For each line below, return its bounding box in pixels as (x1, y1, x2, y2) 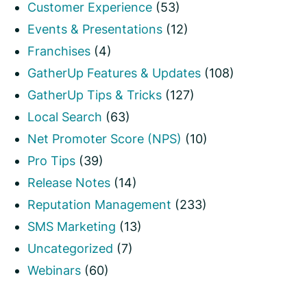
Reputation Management (27, 197, 171, 212)
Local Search (27, 109, 102, 124)
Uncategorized (27, 241, 113, 256)
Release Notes (27, 175, 110, 190)
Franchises (27, 43, 90, 58)
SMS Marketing (27, 219, 116, 234)
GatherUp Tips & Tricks (27, 87, 162, 102)
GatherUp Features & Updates (27, 65, 201, 80)
